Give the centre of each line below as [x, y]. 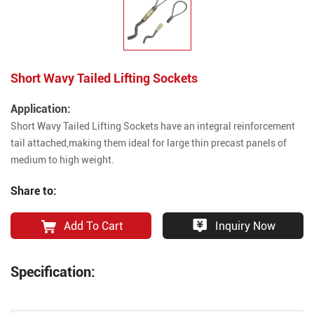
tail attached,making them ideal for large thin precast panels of [149, 143]
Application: [41, 109]
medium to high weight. [62, 160]
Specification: [53, 271]
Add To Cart [93, 225]
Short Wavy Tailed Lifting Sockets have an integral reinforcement [153, 126]
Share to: [34, 190]
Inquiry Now [245, 225]
